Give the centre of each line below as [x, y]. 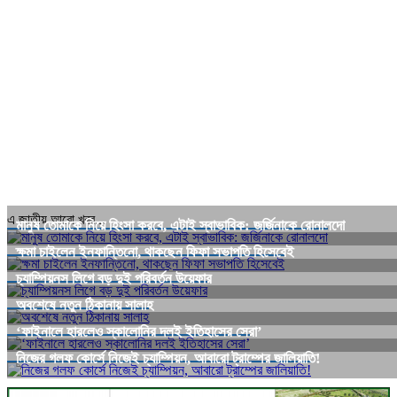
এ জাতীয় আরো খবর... [56, 219]
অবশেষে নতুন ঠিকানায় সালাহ [85, 305]
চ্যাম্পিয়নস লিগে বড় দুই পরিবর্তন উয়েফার [114, 278]
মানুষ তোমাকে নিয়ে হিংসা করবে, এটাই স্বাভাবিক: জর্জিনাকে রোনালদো [180, 225]
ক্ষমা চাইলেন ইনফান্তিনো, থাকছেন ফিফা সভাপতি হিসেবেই [155, 252]
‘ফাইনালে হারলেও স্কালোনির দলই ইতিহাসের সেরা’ [139, 331]
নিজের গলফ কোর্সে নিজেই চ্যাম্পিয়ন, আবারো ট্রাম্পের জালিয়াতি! [168, 358]
